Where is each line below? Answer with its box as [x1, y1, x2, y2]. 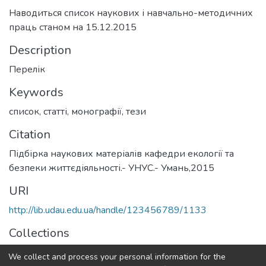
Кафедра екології [9, 245, 87, 259]
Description [9, 42, 71, 58]
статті [43, 104, 67, 118]
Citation [9, 126, 50, 142]
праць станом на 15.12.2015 [9, 20, 137, 34]
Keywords [9, 84, 64, 100]
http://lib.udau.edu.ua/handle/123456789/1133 [9, 203, 207, 217]
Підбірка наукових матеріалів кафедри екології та [9, 147, 234, 160]
